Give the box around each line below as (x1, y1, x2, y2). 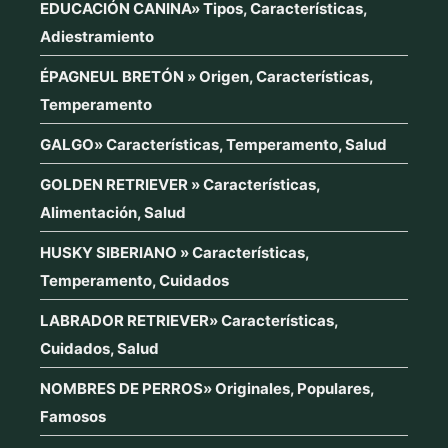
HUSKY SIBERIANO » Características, (40, 242, 309, 262)
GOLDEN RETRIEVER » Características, (40, 174, 320, 194)
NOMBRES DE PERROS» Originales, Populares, (40, 378, 374, 398)
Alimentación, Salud (40, 202, 186, 222)
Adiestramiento (40, 26, 154, 46)
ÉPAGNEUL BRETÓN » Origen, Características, (40, 66, 373, 86)
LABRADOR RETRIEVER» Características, (40, 310, 338, 330)
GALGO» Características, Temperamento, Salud (40, 134, 387, 154)
